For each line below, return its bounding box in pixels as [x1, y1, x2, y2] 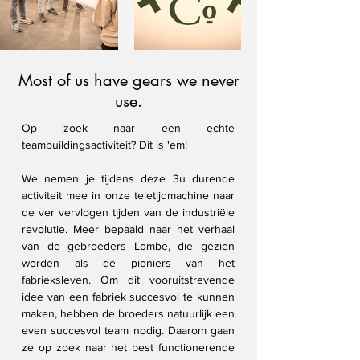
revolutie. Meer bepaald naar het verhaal [22, 223, 235, 235]
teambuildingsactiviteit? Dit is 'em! [22, 138, 187, 151]
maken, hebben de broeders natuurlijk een [22, 307, 235, 320]
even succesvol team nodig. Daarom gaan [22, 324, 235, 337]
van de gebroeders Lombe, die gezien [22, 239, 235, 252]
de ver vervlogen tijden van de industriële [22, 206, 235, 219]
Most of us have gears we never [18, 70, 239, 91]
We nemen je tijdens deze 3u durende [22, 172, 235, 185]
